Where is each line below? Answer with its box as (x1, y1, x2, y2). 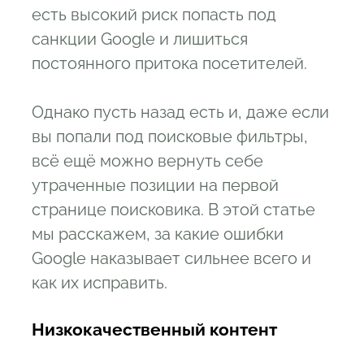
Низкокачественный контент (32, 319, 277, 340)
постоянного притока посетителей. (32, 54, 307, 73)
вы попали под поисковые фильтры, (32, 127, 308, 146)
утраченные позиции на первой (32, 175, 279, 195)
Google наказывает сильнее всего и (32, 249, 311, 268)
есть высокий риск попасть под (32, 5, 276, 24)
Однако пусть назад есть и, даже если (32, 102, 329, 122)
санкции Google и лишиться (32, 29, 248, 49)
